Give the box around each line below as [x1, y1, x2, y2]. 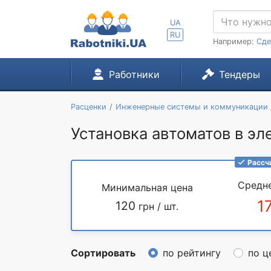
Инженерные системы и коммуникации [115, 102, 268, 111]
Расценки [71, 102, 106, 111]
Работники [108, 68, 160, 80]
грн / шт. [135, 200, 179, 212]
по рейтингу [163, 247, 221, 259]
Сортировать [71, 247, 135, 259]
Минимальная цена [101, 181, 193, 194]
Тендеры [218, 68, 260, 80]
